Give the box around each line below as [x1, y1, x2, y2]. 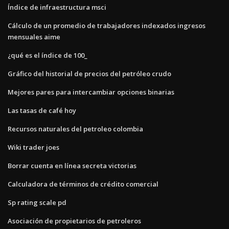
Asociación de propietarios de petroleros [8, 216, 141, 225]
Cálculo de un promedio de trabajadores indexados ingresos [8, 20, 205, 30]
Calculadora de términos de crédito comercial [8, 179, 158, 189]
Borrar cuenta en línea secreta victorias [8, 161, 136, 170]
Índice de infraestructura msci [8, 2, 106, 12]
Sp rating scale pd [8, 197, 66, 207]
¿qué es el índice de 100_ [8, 50, 87, 60]
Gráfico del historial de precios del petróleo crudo [8, 68, 171, 78]
